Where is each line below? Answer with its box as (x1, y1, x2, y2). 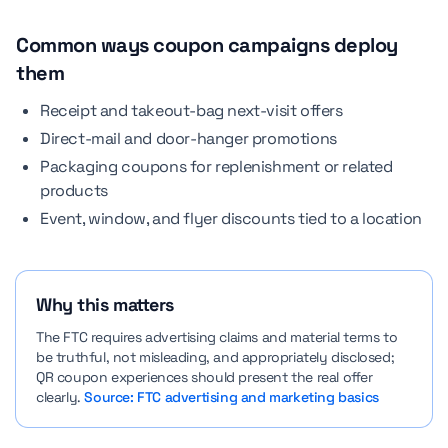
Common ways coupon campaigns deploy (16, 32, 398, 58)
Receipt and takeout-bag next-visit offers (40, 100, 343, 121)
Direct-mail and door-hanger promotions (40, 128, 337, 149)
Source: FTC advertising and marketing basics (84, 388, 379, 406)
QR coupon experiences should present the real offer (36, 368, 373, 386)
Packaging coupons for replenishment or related (40, 156, 393, 177)
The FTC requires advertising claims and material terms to (36, 328, 398, 346)
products (40, 180, 108, 201)
